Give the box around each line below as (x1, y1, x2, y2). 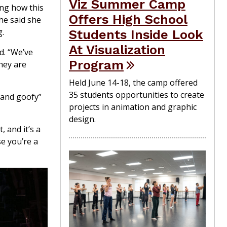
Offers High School (69, 11, 187, 27)
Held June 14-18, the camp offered (69, 77, 198, 88)
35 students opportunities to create (69, 89, 204, 100)
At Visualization (69, 42, 165, 57)
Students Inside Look (69, 26, 203, 42)
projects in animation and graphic (69, 101, 197, 112)
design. (69, 113, 96, 125)
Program (69, 57, 124, 72)
